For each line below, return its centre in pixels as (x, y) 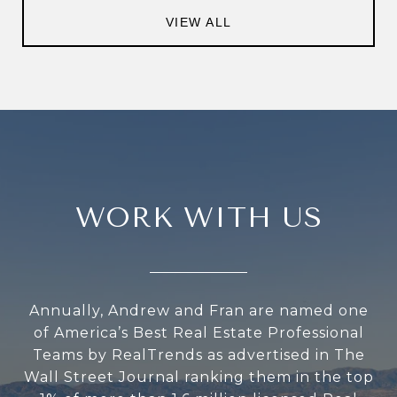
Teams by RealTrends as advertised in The (198, 355)
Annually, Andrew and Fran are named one (198, 311)
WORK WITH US (198, 218)
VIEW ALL (198, 22)
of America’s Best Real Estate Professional (198, 333)
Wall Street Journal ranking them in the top (198, 378)
